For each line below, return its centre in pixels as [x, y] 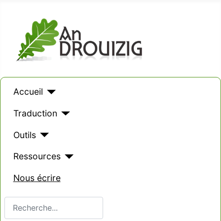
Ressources [37, 156]
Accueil [28, 92]
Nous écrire [37, 178]
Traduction [35, 113]
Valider [17, 202]
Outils [24, 135]
